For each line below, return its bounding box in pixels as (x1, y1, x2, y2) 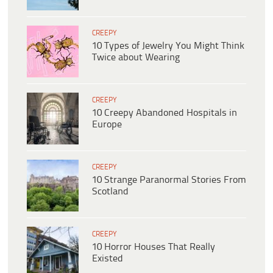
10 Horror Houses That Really (92, 241, 215, 252)
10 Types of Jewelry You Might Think (92, 40, 244, 51)
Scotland (92, 186, 129, 197)
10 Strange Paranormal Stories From (92, 174, 246, 185)
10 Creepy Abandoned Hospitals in (92, 107, 237, 118)
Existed (92, 253, 123, 264)
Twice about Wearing (92, 52, 180, 63)
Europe (92, 119, 122, 130)
